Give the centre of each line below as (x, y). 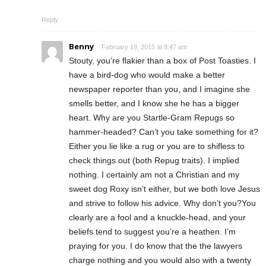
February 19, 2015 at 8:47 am (144, 47)
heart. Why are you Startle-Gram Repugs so (152, 118)
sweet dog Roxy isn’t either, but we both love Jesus (164, 189)
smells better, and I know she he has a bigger (154, 104)
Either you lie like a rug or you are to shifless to (157, 146)
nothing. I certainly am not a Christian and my (154, 175)
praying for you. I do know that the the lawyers (156, 246)
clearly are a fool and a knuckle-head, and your (157, 218)
